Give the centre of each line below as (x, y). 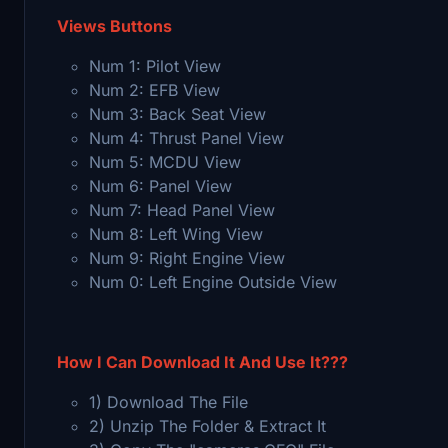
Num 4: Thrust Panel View (186, 137)
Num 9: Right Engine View (187, 257)
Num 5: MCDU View (165, 161)
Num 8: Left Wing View (176, 233)
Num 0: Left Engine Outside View (213, 281)
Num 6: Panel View (160, 185)
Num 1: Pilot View (155, 65)
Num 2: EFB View (154, 89)
